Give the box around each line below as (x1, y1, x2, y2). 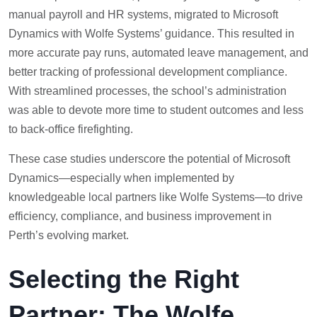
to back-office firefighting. (8, 123, 133, 136)
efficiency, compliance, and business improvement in (8, 210, 272, 223)
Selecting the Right (8, 265, 239, 294)
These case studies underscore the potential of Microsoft (8, 153, 290, 166)
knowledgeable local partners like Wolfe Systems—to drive (8, 191, 303, 204)
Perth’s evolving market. (8, 229, 129, 242)
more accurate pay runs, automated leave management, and (8, 47, 309, 59)
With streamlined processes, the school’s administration (8, 85, 287, 98)
